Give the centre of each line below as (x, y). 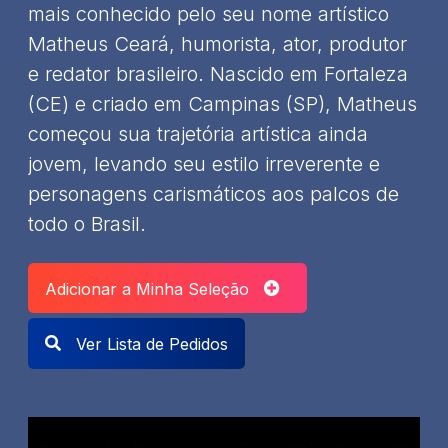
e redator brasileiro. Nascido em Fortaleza (218, 73)
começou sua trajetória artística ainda (198, 133)
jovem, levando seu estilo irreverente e (204, 163)
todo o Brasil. (87, 223)
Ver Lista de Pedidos (149, 343)
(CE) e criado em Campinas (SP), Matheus (222, 103)
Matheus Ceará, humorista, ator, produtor (217, 43)
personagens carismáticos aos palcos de (213, 193)
